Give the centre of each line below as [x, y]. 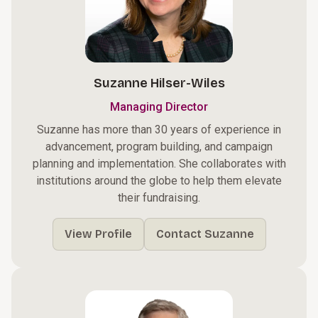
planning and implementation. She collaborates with [159, 164]
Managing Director [159, 107]
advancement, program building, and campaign [159, 147]
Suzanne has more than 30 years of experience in [159, 130]
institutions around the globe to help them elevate [159, 181]
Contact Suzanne [205, 234]
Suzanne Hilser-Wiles [159, 83]
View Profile [98, 234]
